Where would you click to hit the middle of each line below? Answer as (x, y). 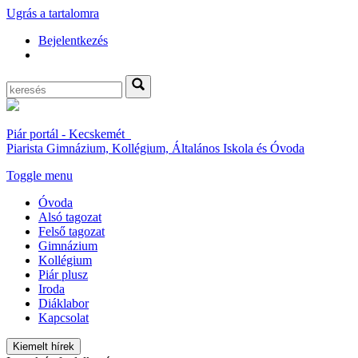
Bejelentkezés (73, 40)
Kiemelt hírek (44, 346)
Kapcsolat (64, 318)
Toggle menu (40, 175)
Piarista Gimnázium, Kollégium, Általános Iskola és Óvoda (155, 148)
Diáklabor (64, 303)
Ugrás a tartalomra (53, 13)
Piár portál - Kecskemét (69, 134)
